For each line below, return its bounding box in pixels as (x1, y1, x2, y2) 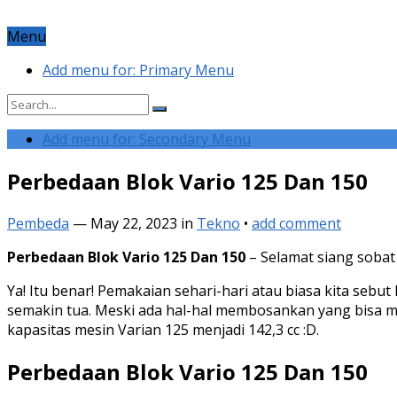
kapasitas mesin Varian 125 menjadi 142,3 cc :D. (7, 319, 319, 339)
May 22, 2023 (90, 213, 177, 233)
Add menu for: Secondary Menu (43, 129, 251, 149)
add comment (252, 213, 341, 233)
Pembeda (7, 213, 69, 233)
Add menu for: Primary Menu (43, 60, 234, 80)
